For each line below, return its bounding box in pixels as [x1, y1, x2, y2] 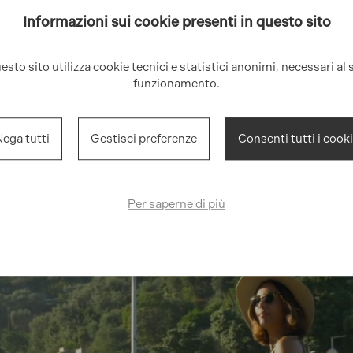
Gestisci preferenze [90, 132, 197, 147]
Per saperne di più [128, 197, 225, 212]
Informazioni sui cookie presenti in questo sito [22, 13, 331, 31]
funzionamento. [133, 76, 220, 91]
